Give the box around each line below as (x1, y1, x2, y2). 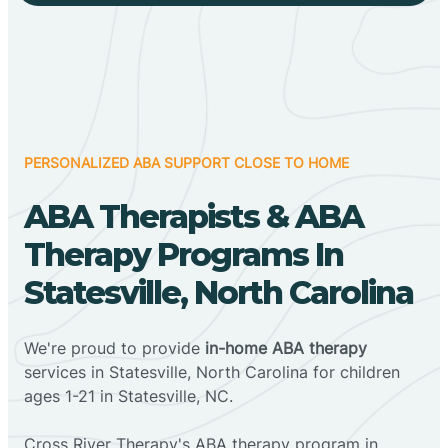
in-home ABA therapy (205, 337, 367, 358)
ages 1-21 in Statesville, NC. (24, 385, 233, 406)
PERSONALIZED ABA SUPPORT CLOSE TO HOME (24, 153, 349, 171)
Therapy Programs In (24, 234, 343, 274)
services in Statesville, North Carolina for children (24, 361, 400, 382)
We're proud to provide (24, 337, 205, 358)
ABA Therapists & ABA (24, 196, 363, 236)
